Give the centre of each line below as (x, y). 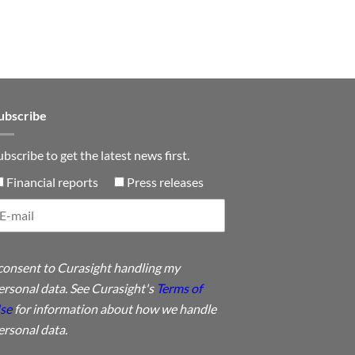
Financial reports (52, 181)
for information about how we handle (114, 308)
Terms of (179, 288)
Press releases (165, 181)
